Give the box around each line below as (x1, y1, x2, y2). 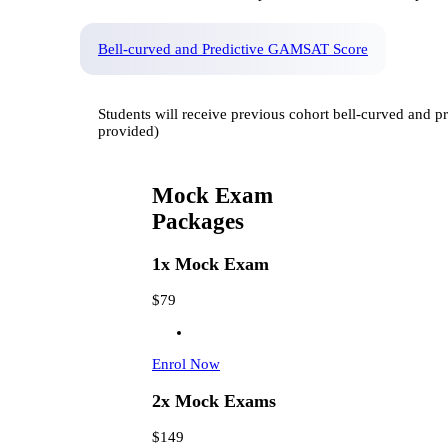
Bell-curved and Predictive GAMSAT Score (98, 41, 368, 58)
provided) (98, 123, 159, 140)
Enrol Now (152, 356, 220, 373)
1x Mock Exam (152, 253, 269, 274)
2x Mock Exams (152, 390, 276, 411)
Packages (152, 209, 244, 235)
